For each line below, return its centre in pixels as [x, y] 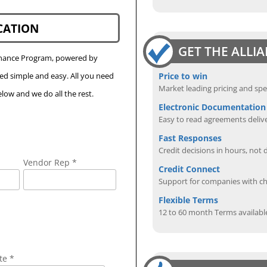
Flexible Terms [189, 200]
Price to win [183, 76]
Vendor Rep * [50, 162]
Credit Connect [190, 169]
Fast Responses [190, 138]
